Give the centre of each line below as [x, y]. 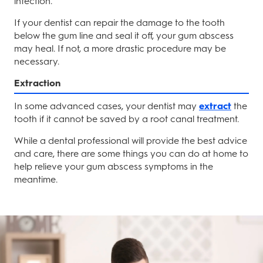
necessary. [37, 61]
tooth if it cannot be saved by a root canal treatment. [127, 119]
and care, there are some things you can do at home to [131, 154]
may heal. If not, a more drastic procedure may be [120, 48]
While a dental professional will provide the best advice [131, 141]
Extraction [37, 83]
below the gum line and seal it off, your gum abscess [124, 36]
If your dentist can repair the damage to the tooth [119, 23]
